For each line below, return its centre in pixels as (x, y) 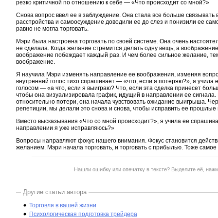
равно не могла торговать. (52, 29)
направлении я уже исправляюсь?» (65, 128)
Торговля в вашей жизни (63, 205)
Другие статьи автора (55, 192)
